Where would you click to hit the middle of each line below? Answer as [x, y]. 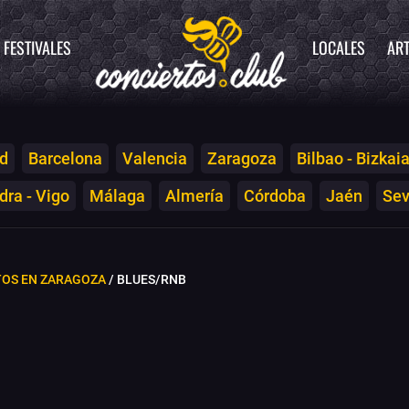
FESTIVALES [37, 47]
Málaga [117, 195]
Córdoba [275, 195]
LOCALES [339, 47]
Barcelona [65, 158]
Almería [194, 195]
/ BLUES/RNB [146, 279]
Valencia [155, 158]
